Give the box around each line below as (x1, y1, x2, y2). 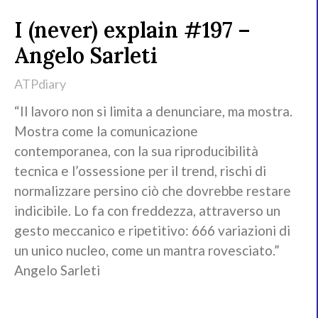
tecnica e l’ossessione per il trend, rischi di (14, 162, 266, 179)
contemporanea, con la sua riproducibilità (14, 142, 258, 159)
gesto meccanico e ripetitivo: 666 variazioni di (14, 221, 290, 238)
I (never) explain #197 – (14, 16, 251, 43)
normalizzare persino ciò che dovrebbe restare (14, 182, 291, 199)
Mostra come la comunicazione (14, 122, 198, 139)
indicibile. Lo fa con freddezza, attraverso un (14, 202, 280, 219)
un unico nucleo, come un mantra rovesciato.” (14, 241, 280, 258)
